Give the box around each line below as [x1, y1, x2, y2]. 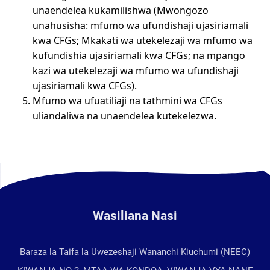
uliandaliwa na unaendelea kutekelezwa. [33, 109, 217, 123]
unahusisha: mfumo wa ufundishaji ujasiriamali [33, 19, 249, 33]
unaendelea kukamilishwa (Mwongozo [33, 4, 209, 17]
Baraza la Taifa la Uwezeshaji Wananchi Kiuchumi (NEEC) [20, 246, 250, 258]
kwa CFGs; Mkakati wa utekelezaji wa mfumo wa [33, 34, 253, 48]
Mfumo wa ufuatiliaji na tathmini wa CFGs [33, 94, 223, 108]
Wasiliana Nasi [93, 208, 177, 223]
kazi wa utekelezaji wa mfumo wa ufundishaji [33, 64, 239, 78]
